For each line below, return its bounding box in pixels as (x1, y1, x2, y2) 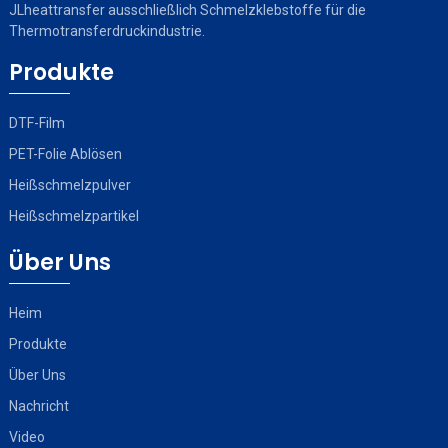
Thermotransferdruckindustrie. (8, 22, 205, 39)
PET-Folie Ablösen (8, 145, 122, 162)
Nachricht (8, 397, 69, 414)
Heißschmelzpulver (8, 176, 131, 193)
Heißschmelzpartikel (8, 207, 139, 224)
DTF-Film (8, 114, 65, 131)
